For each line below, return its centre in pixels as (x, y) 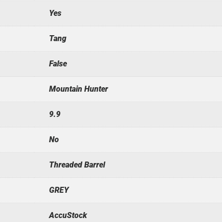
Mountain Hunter (78, 89)
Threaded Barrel (77, 165)
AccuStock (68, 215)
